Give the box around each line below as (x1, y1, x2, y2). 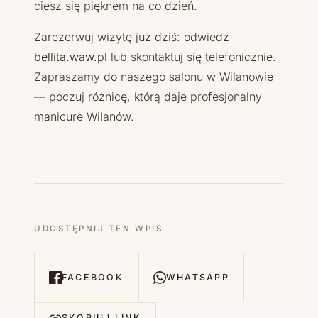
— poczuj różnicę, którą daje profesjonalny (34, 89, 262, 104)
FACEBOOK (62, 271, 124, 283)
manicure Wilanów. (34, 109, 134, 124)
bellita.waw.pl (34, 49, 107, 64)
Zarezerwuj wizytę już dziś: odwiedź (34, 29, 229, 44)
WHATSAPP (165, 271, 229, 283)
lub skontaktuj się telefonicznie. (107, 49, 276, 64)
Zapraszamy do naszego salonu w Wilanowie (34, 69, 273, 84)
